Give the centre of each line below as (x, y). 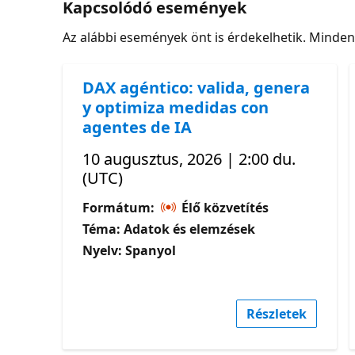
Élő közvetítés (224, 207)
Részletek (277, 313)
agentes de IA (137, 127)
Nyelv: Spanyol (130, 250)
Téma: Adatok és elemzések (169, 229)
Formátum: (120, 207)
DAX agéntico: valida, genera (197, 87)
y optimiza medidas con (176, 107)
